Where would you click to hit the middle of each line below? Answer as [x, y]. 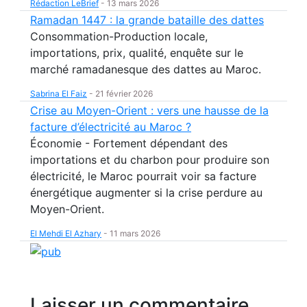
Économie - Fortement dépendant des [129, 143]
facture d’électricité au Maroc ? [111, 127]
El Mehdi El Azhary [66, 233]
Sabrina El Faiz [59, 94]
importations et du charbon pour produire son [150, 160]
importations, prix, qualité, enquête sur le [137, 53]
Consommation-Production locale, [119, 36]
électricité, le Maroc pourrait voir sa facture [143, 176]
